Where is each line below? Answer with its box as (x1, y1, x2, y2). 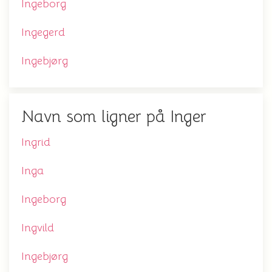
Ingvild (21, 221, 54, 234)
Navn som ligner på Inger (21, 106, 206, 127)
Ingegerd (21, 25, 65, 39)
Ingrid (21, 135, 50, 149)
